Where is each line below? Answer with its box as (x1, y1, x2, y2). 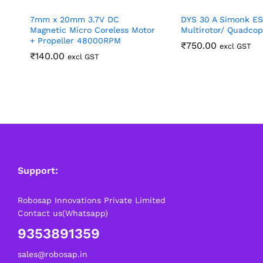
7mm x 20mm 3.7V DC (30, 14, 119, 24)
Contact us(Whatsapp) (18, 208, 108, 218)
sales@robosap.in (18, 249, 87, 259)
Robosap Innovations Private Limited (18, 195, 166, 205)
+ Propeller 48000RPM (30, 35, 121, 45)
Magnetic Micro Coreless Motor (30, 25, 155, 35)
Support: (18, 164, 58, 176)
